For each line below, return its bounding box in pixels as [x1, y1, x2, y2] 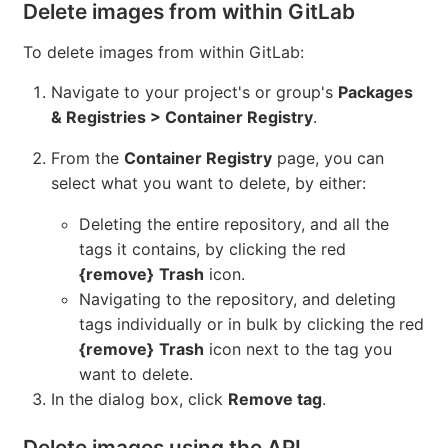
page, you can [272, 147, 384, 168]
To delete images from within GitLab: [23, 41, 304, 62]
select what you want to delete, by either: [51, 172, 366, 193]
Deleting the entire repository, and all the [79, 213, 389, 234]
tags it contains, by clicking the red [79, 238, 346, 259]
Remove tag [228, 388, 322, 409]
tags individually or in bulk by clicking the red [79, 313, 424, 334]
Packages [338, 81, 413, 102]
